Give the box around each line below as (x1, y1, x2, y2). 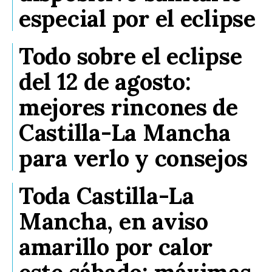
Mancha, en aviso (19, 206, 208, 236)
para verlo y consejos (19, 143, 248, 173)
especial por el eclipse (19, 4, 256, 33)
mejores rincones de (19, 92, 238, 122)
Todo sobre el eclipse (19, 41, 242, 71)
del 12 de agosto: (19, 67, 191, 97)
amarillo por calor (19, 232, 213, 262)
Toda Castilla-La (19, 181, 194, 211)
